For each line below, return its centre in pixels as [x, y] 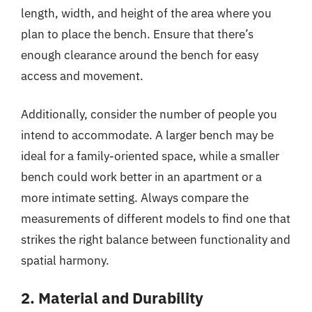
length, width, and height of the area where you [146, 13]
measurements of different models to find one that [156, 219]
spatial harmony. [65, 260]
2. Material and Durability [112, 297]
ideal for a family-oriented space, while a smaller [150, 156]
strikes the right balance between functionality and [156, 240]
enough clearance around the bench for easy [140, 55]
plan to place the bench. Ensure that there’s [137, 34]
